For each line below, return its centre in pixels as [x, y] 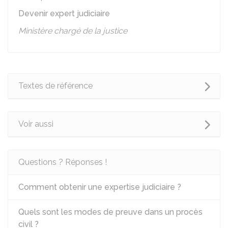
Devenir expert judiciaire [64, 13]
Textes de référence [55, 86]
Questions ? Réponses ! [63, 162]
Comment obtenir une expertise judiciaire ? [100, 187]
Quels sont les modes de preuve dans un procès [110, 212]
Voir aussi [36, 124]
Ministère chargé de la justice [73, 31]
